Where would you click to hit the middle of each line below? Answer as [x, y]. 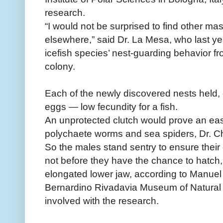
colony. [60, 66]
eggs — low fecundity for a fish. [111, 107]
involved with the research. [102, 201]
